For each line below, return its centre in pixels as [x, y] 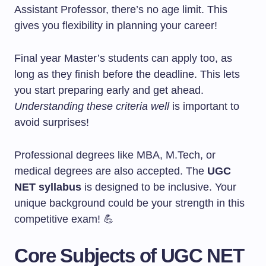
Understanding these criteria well [92, 106]
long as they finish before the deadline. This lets [127, 74]
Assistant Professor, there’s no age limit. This [121, 9]
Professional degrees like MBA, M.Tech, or [115, 155]
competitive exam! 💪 [64, 219]
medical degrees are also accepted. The [111, 171]
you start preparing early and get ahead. [109, 90]
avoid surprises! [52, 122]
